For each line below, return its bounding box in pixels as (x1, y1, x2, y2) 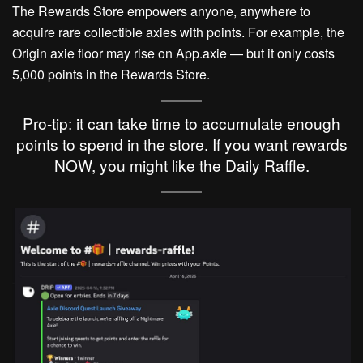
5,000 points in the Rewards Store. (12, 65, 210, 84)
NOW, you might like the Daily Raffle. (53, 153, 310, 176)
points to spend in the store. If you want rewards (15, 132, 348, 155)
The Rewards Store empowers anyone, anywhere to (12, 2, 310, 21)
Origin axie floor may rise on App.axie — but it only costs (12, 44, 335, 63)
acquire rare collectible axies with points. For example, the (12, 23, 344, 42)
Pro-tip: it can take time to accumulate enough (23, 111, 340, 134)
